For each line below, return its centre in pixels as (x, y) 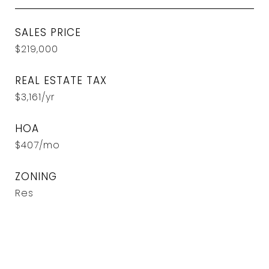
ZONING (36, 177)
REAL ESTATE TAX (61, 80)
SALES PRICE (48, 32)
